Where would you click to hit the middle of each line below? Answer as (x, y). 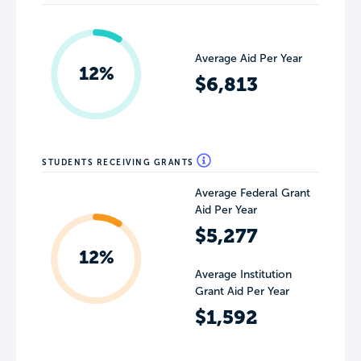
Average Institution (243, 274)
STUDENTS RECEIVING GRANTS (119, 162)
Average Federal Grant (253, 193)
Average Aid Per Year (249, 58)
